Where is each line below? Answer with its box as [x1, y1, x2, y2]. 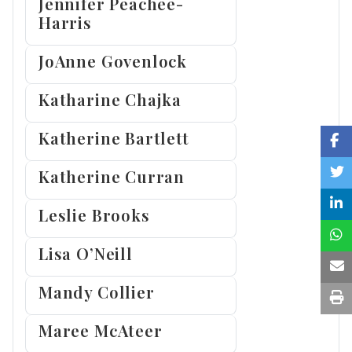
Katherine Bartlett [38, 127, 189, 149]
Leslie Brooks [38, 204, 150, 226]
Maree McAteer [38, 320, 163, 342]
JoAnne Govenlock [38, 50, 188, 72]
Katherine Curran [38, 166, 185, 188]
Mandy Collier [38, 281, 155, 303]
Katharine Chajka [38, 89, 182, 111]
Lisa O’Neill [38, 243, 133, 265]
